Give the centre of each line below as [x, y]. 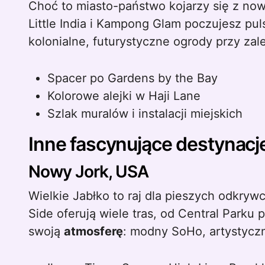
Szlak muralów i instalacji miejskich [145, 114]
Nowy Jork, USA [88, 172]
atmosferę [93, 231]
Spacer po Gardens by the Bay [132, 78]
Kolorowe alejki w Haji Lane [124, 96]
